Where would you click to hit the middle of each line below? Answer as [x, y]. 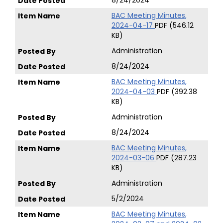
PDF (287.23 [176, 158]
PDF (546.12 [174, 25]
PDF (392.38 [177, 92]
